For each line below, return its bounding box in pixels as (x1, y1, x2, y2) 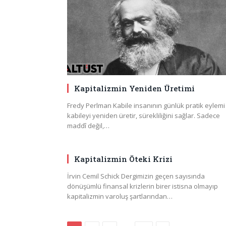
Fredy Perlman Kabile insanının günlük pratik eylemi (67, 100, 225, 110)
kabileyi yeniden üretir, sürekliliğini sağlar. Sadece (67, 110, 220, 120)
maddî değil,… (67, 121, 109, 130)
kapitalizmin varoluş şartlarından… (67, 191, 173, 201)
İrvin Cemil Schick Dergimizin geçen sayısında (67, 171, 205, 181)
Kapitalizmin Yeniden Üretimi (74, 83, 195, 93)
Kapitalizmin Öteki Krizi (74, 153, 173, 164)
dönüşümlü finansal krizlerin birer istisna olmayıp (67, 181, 218, 191)
